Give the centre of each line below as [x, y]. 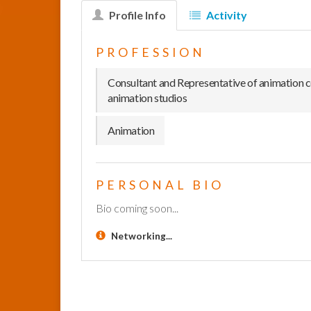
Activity [226, 15]
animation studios [148, 98]
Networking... [142, 236]
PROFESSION [151, 52]
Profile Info [136, 15]
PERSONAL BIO [160, 185]
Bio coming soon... [137, 208]
